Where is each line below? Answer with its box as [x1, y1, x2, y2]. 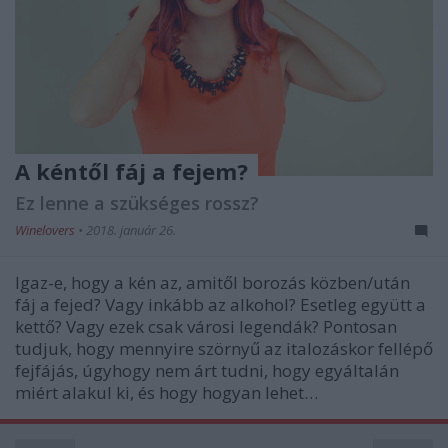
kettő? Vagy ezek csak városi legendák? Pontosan [15, 314, 397, 338]
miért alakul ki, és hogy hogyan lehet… [15, 380, 318, 404]
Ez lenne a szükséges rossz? [15, 190, 259, 215]
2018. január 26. [86, 220, 176, 239]
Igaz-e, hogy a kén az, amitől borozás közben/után [15, 270, 410, 294]
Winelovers [15, 220, 78, 239]
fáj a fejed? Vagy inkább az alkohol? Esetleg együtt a [15, 292, 426, 316]
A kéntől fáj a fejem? [15, 155, 248, 186]
